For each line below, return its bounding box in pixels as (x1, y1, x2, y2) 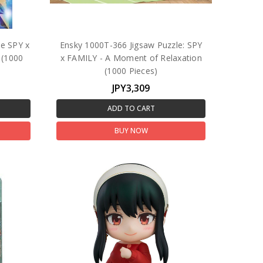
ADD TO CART (107, 103, 155, 113)
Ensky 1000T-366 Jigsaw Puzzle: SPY (59, 39, 203, 50)
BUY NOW (114, 125, 148, 136)
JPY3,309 (112, 81, 150, 95)
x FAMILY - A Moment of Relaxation (60, 52, 202, 63)
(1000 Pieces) (104, 65, 158, 76)
